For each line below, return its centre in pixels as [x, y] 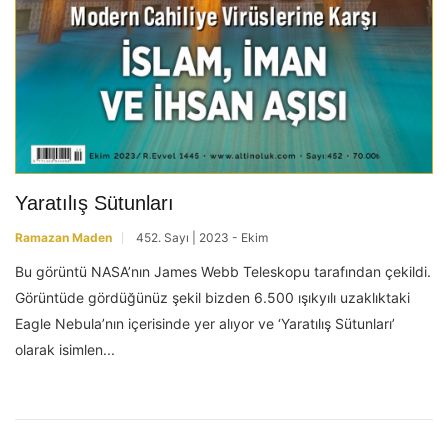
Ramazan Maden [63, 237]
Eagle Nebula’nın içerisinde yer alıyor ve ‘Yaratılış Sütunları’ [205, 323]
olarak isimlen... [65, 349]
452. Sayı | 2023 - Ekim [202, 237]
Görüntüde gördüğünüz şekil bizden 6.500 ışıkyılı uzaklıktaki [212, 297]
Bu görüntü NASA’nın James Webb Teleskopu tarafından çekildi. [223, 271]
